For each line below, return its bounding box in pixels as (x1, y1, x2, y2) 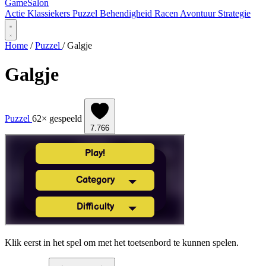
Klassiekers (27, 8, 72, 18)
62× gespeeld (32, 113, 82, 123)
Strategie (218, 8, 251, 18)
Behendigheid (100, 8, 154, 18)
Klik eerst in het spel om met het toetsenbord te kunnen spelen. (5, 237, 239, 248)
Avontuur (180, 8, 218, 18)
